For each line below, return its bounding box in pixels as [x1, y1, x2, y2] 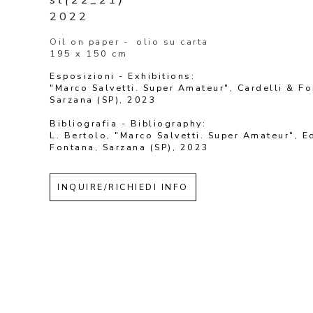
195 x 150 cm [50, 47, 127, 59]
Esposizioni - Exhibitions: [50, 69, 199, 82]
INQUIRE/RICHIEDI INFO [57, 181, 189, 193]
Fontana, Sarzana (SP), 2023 [50, 140, 210, 153]
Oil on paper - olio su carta [50, 35, 209, 48]
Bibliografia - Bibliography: [50, 117, 210, 129]
